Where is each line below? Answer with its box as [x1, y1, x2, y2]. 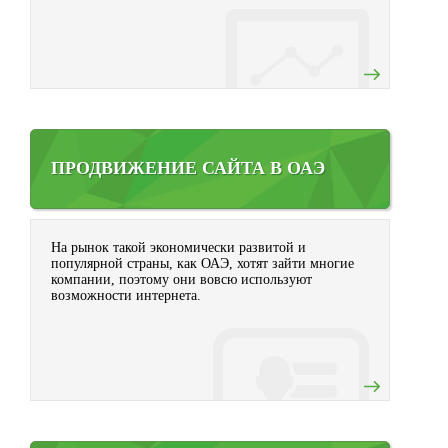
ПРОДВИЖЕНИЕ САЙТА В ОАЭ [51, 158, 325, 178]
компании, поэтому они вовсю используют [51, 272, 312, 287]
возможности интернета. [51, 288, 201, 303]
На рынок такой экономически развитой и [51, 240, 306, 255]
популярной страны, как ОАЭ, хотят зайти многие [51, 256, 354, 271]
